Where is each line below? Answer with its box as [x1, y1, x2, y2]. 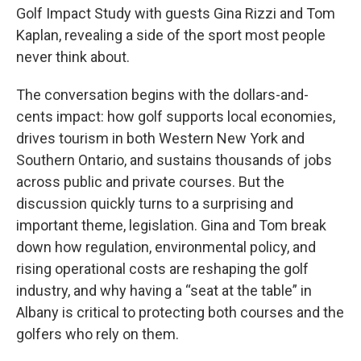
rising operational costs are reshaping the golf [16, 260, 309, 277]
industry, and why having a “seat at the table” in [16, 282, 312, 299]
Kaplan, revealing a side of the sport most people [16, 27, 326, 44]
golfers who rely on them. [16, 326, 179, 342]
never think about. [16, 48, 130, 65]
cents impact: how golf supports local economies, [16, 108, 335, 125]
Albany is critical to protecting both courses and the [16, 304, 344, 321]
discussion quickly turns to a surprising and [16, 195, 293, 212]
